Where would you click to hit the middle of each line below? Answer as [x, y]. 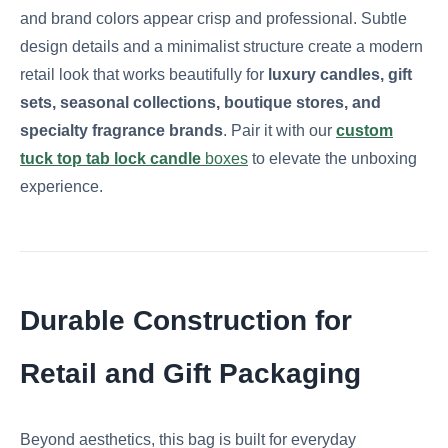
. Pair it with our [279, 131]
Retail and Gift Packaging [190, 374]
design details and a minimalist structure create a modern [221, 47]
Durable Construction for [186, 321]
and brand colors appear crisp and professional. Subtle [213, 19]
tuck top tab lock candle [110, 159]
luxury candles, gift [340, 75]
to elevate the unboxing [332, 159]
